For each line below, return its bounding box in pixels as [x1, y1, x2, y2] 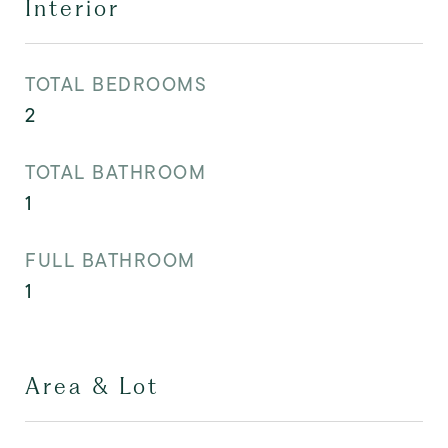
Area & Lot [25, 373, 159, 399]
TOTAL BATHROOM [25, 159, 206, 186]
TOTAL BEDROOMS [25, 71, 207, 98]
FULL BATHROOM [25, 247, 196, 274]
